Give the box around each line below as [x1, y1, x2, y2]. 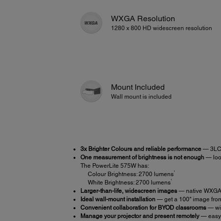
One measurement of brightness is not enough [80, 153, 204, 161]
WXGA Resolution [111, 13, 175, 23]
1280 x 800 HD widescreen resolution [111, 24, 212, 32]
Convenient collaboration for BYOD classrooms [80, 204, 206, 211]
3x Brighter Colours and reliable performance [80, 145, 201, 152]
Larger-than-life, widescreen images [80, 187, 177, 194]
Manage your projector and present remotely [80, 212, 199, 220]
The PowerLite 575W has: [80, 162, 149, 169]
